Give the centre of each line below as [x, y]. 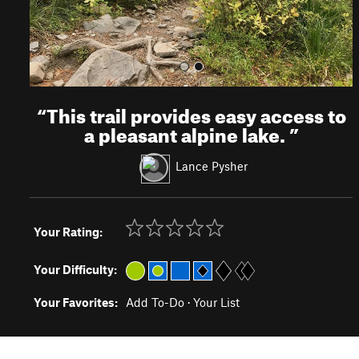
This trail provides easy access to [196, 113]
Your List [216, 302]
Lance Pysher [211, 165]
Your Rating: [68, 232]
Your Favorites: [76, 302]
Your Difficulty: [75, 269]
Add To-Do [155, 302]
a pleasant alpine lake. [186, 132]
